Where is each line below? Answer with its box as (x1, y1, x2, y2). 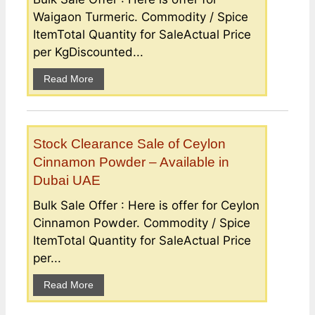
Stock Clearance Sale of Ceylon (33, 136, 226, 151)
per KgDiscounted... (33, 44, 143, 59)
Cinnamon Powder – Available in (33, 154, 229, 169)
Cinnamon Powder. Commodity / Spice (33, 215, 250, 230)
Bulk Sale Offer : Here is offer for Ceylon (33, 198, 259, 212)
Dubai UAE (33, 172, 101, 188)
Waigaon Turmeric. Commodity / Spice (33, 9, 248, 24)
